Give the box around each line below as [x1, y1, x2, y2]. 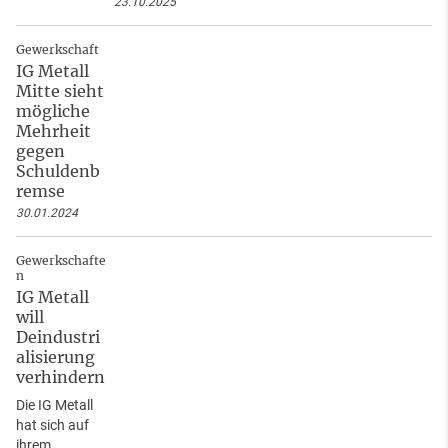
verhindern [16, 367, 105, 388]
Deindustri [16, 327, 100, 348]
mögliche [16, 101, 90, 122]
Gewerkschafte [16, 253, 106, 269]
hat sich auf [16, 417, 89, 434]
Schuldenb [16, 161, 100, 182]
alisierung [16, 347, 95, 368]
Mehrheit [16, 121, 91, 142]
